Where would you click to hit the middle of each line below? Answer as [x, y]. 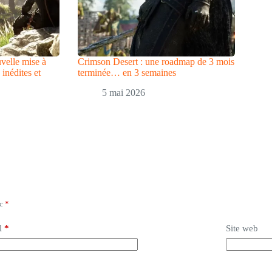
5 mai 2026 [124, 92]
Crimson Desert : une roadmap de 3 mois [156, 62]
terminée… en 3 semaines [127, 73]
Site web [242, 228]
